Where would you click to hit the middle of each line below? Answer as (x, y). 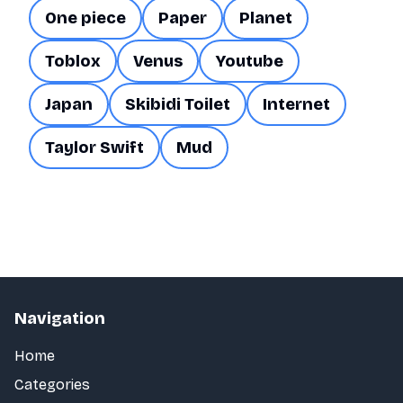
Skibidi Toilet (178, 104)
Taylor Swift (94, 148)
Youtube (249, 61)
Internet (296, 104)
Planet (266, 18)
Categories (52, 385)
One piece (85, 18)
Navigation (60, 318)
